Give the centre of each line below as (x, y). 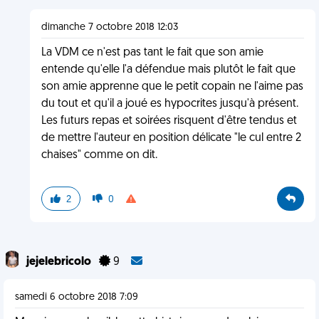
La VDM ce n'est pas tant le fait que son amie (152, 53)
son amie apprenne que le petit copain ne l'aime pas (172, 87)
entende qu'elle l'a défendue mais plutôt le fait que (168, 70)
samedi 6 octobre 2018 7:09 (77, 297)
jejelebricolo (60, 262)
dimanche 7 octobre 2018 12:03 (109, 27)
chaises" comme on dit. (99, 155)
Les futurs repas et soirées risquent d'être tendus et (169, 121)
